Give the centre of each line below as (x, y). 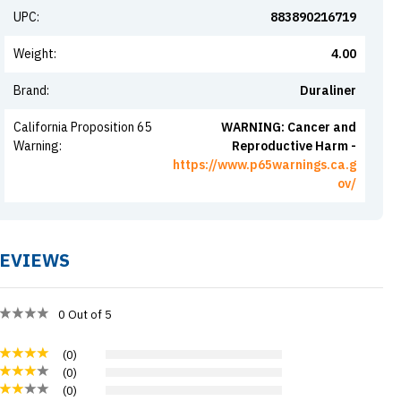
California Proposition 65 (82, 127)
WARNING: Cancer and (288, 127)
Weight (33, 54)
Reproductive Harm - (294, 146)
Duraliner (328, 90)
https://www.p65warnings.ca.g (264, 165)
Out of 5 (90, 315)
